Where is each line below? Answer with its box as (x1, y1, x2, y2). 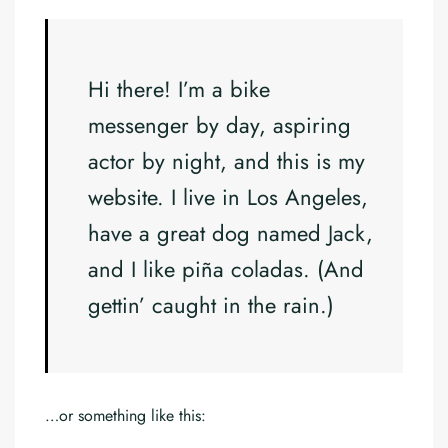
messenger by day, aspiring (88, 109, 351, 141)
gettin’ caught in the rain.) (88, 289, 334, 321)
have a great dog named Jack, (88, 217, 373, 249)
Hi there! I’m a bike (88, 73, 270, 105)
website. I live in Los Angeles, (88, 181, 368, 213)
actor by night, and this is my (88, 145, 365, 177)
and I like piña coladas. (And (88, 253, 364, 285)
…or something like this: (45, 404, 206, 427)
